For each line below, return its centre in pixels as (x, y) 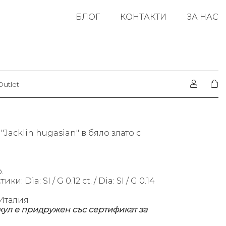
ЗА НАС (203, 17)
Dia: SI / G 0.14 (127, 181)
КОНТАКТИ (143, 17)
